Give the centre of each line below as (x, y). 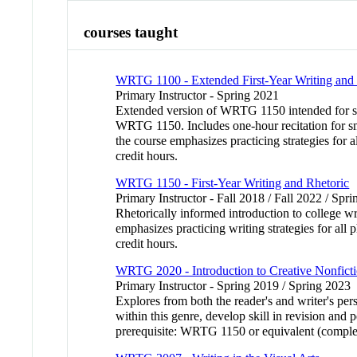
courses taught (131, 32)
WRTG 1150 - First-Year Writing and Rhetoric (233, 183)
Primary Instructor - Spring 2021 (198, 96)
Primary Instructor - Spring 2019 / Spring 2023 (233, 286)
